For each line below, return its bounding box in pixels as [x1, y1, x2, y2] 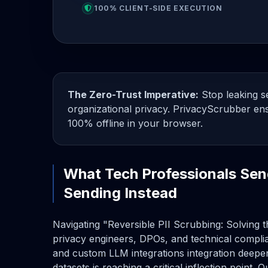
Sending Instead [63, 184, 177, 202]
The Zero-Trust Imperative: [68, 88, 199, 100]
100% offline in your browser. [68, 117, 203, 129]
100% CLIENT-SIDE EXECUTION [94, 3, 223, 13]
